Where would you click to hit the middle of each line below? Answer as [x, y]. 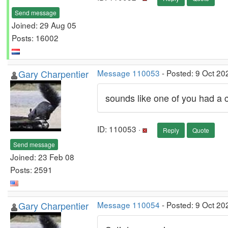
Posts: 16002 [35, 37]
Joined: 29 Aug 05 [44, 25]
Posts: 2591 [31, 169]
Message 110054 [129, 205]
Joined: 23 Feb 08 [42, 156]
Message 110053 [129, 73]
